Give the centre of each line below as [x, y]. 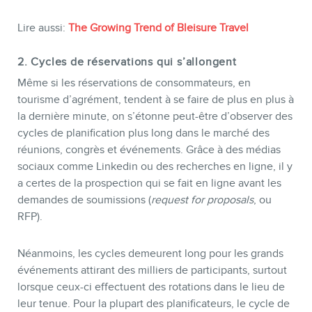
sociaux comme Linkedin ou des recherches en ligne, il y [155, 167]
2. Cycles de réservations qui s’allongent [127, 62]
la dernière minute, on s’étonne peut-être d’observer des [155, 117]
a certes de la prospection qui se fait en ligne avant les [149, 184]
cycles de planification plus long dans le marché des [143, 133]
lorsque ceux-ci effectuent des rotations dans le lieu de [151, 287]
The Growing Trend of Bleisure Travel [158, 28]
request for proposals [202, 200]
